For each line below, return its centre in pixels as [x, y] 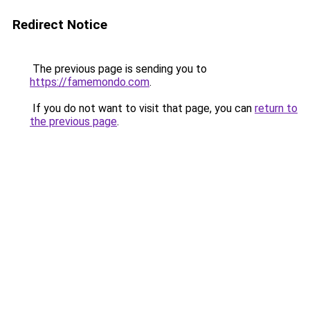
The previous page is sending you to [118, 69]
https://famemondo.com [90, 82]
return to [276, 108]
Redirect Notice [60, 25]
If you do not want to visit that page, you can [142, 108]
